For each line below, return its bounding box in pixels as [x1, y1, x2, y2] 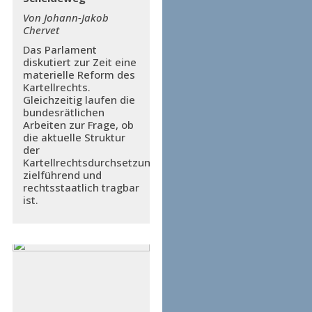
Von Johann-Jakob [22, 10, 109, 25]
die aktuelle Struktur [22, 130, 125, 145]
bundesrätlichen [22, 105, 104, 120]
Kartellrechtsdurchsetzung [22, 155, 157, 170]
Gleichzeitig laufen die [22, 93, 135, 107]
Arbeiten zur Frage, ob [22, 118, 134, 132]
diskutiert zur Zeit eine [22, 55, 136, 70]
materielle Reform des [22, 68, 135, 82]
